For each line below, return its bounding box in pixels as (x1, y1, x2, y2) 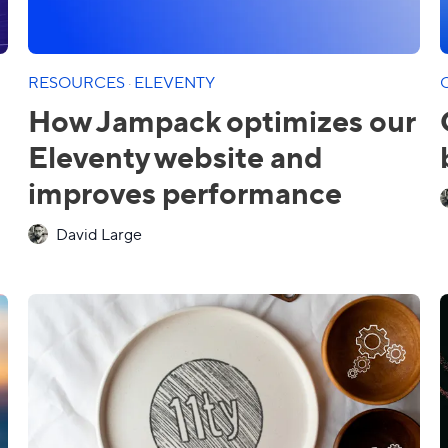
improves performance (28, 171, 342, 212)
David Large (56, 223, 142, 244)
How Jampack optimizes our (28, 99, 415, 140)
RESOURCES (28, 71, 128, 92)
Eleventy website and (28, 135, 323, 176)
